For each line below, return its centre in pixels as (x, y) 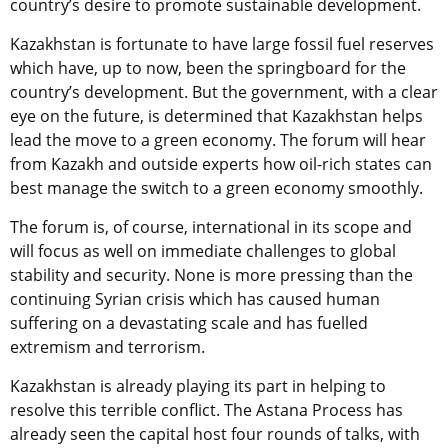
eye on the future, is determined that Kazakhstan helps (216, 116)
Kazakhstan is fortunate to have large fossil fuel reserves (222, 44)
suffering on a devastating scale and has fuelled (189, 323)
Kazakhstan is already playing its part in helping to (198, 386)
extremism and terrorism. (107, 347)
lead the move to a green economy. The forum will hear (218, 140)
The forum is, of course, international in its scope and (211, 227)
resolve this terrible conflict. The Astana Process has (206, 410)
